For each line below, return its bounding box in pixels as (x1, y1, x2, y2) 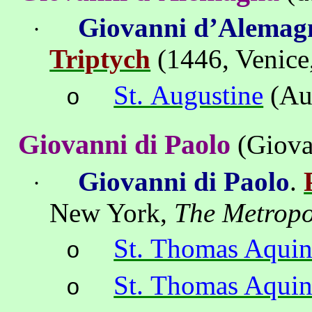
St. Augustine (114, 80, 264, 111)
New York (49, 197, 161, 228)
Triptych (49, 44, 151, 75)
